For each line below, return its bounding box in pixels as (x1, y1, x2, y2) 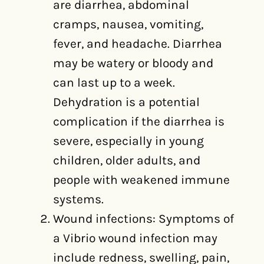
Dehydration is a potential (53, 95, 200, 109)
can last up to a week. (53, 75, 175, 90)
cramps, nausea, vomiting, (53, 17, 203, 31)
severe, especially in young (53, 134, 204, 148)
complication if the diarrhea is (53, 114, 225, 128)
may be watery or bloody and (53, 56, 213, 70)
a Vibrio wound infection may (53, 231, 217, 245)
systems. (53, 192, 104, 206)
